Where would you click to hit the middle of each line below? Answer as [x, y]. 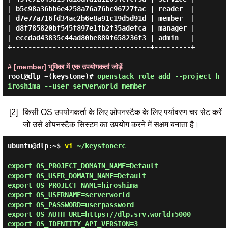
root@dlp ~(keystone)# [52, 76]
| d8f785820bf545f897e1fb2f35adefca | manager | [101, 28]
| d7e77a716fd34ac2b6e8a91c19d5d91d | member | [101, 18]
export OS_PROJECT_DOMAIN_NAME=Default [83, 166]
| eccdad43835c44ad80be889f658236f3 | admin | [101, 38]
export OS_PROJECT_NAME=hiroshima [73, 185]
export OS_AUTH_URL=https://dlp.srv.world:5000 [99, 214]
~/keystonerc [99, 146]
